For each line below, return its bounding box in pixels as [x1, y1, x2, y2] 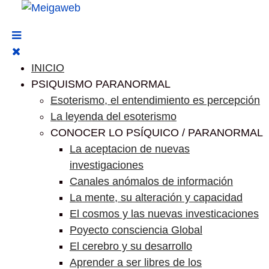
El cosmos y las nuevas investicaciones [70, 208, 259, 220]
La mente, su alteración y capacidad [70, 192, 243, 204]
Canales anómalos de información [70, 175, 233, 187]
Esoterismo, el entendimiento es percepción [50, 94, 260, 106]
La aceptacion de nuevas [70, 143, 190, 155]
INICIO [31, 62, 64, 74]
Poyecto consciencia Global [70, 224, 202, 236]
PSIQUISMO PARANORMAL [31, 78, 171, 90]
